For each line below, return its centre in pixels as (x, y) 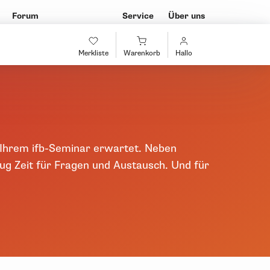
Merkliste (93, 53)
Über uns (187, 16)
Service (138, 16)
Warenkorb (142, 53)
